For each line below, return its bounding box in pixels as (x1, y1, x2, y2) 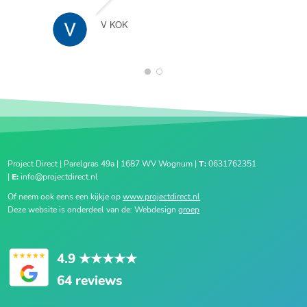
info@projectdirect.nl (19, 171, 99, 182)
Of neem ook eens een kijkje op (8, 191, 123, 202)
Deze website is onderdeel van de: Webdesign (8, 204, 179, 215)
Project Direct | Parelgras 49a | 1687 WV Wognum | (8, 158, 199, 169)
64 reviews (57, 271, 123, 290)
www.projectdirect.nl (123, 191, 201, 202)
